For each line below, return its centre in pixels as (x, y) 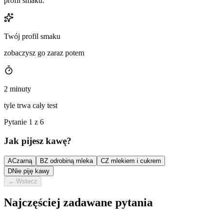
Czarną (22, 161)
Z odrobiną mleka (69, 161)
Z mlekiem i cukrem (133, 161)
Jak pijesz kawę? (38, 141)
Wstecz (27, 181)
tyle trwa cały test (31, 106)
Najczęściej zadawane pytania (78, 202)
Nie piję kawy (31, 171)
